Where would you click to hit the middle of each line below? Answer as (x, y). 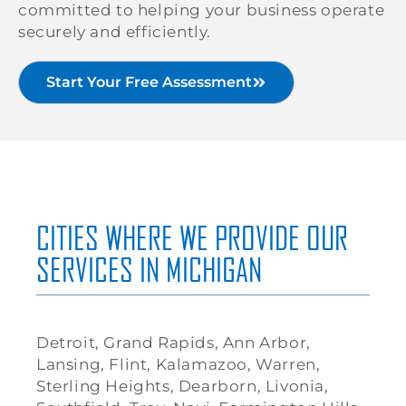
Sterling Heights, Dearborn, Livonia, (183, 387)
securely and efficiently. (115, 32)
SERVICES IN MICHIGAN (149, 270)
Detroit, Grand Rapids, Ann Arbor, (174, 343)
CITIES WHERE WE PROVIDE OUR (192, 238)
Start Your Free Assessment (149, 82)
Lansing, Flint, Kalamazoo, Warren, (179, 365)
